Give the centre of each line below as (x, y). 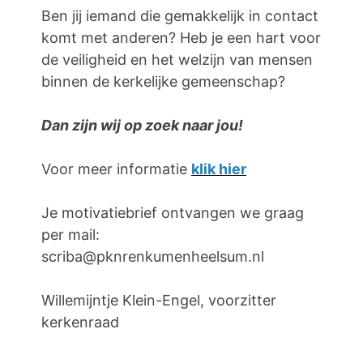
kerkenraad (80, 322)
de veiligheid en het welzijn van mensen (177, 60)
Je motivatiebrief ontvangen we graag (173, 213)
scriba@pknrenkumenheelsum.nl (153, 257)
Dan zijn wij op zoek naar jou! (142, 126)
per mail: (70, 235)
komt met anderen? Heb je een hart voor (181, 38)
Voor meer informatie (114, 169)
